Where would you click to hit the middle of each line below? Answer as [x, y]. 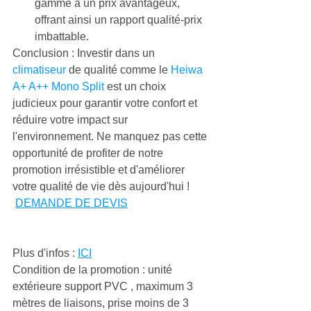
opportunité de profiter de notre [89, 153]
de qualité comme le [118, 70]
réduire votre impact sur [72, 120]
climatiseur [39, 70]
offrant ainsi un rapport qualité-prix [120, 20]
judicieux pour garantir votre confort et [106, 103]
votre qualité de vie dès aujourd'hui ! [101, 186]
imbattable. [62, 36]
